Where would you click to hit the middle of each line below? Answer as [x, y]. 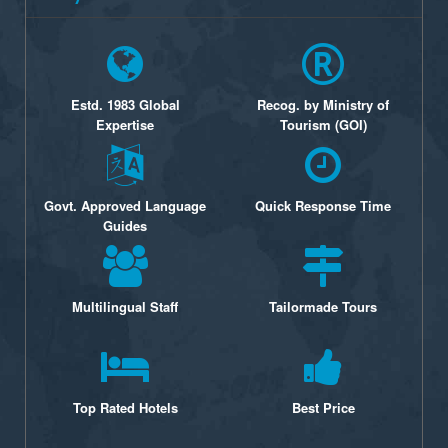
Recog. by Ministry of [323, 105]
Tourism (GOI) [323, 125]
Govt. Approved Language [125, 206]
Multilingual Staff [125, 307]
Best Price [323, 408]
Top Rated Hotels [125, 408]
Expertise [125, 125]
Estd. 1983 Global [125, 105]
